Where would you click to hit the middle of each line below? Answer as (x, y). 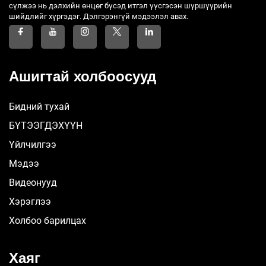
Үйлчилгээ (33, 145)
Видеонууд (33, 183)
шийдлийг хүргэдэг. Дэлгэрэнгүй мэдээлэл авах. (99, 16)
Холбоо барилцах (47, 221)
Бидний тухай (39, 107)
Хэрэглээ (30, 202)
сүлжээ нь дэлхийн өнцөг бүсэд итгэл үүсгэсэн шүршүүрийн (121, 6)
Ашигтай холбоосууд (83, 76)
